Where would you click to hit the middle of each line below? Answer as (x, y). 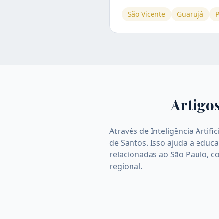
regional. (126, 166)
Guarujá (190, 14)
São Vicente (146, 14)
